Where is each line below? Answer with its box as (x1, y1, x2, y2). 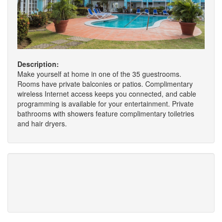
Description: (17, 59, 59, 69)
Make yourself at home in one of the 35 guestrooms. (17, 69, 181, 79)
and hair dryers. (17, 118, 67, 129)
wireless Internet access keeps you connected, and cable (17, 89, 196, 99)
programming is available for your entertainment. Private (17, 99, 194, 109)
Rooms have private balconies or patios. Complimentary (17, 79, 193, 89)
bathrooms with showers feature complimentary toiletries (17, 109, 194, 119)
